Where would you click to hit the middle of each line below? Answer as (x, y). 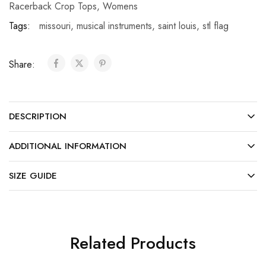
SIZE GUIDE (33, 176)
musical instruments (114, 26)
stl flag (216, 26)
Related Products (133, 243)
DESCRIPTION (38, 117)
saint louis (177, 26)
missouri (55, 26)
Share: (23, 65)
